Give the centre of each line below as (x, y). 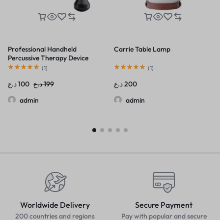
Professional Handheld (42, 49)
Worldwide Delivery (55, 205)
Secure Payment (164, 205)
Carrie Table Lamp (142, 49)
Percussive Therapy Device (48, 58)
